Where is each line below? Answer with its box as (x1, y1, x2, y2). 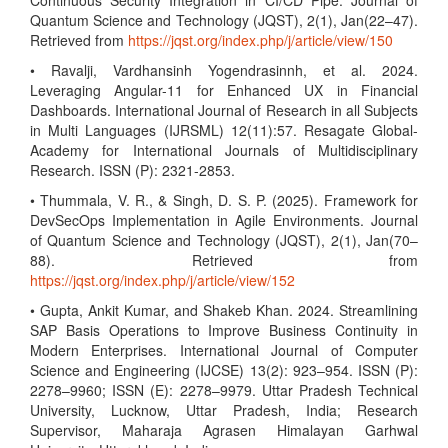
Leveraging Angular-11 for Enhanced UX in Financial (30, 80, 418, 100)
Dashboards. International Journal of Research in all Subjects (30, 100, 418, 120)
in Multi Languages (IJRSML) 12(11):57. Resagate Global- (30, 120, 418, 140)
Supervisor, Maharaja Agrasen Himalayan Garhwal (30, 420, 418, 440)
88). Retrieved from (30, 250, 418, 270)
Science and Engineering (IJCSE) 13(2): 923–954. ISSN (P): (30, 360, 418, 380)
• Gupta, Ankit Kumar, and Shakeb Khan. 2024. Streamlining (30, 300, 418, 320)
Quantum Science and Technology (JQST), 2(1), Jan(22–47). (30, 10, 418, 30)
